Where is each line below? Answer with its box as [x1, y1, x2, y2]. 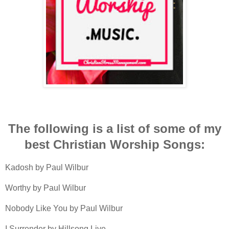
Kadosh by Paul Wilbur [5, 163, 88, 172]
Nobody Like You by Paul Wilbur [5, 203, 123, 213]
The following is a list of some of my [8, 121, 221, 135]
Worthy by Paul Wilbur [5, 183, 86, 192]
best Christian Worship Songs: [24, 137, 205, 151]
